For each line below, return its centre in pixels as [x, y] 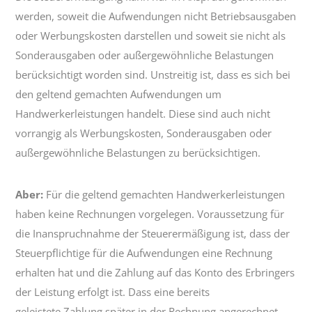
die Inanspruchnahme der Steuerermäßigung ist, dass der [153, 234]
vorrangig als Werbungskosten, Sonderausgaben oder [144, 133]
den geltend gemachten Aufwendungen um [119, 94]
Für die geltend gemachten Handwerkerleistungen [164, 195]
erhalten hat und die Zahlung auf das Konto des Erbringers [155, 273]
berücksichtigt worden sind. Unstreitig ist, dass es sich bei [153, 75]
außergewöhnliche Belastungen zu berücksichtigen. [138, 153]
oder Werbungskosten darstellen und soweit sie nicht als [151, 36]
